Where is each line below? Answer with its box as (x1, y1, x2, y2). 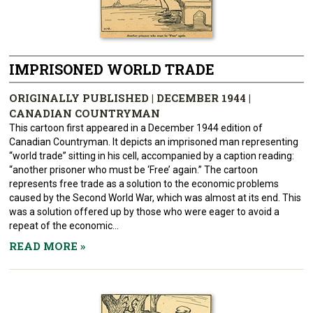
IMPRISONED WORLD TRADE (9, 60, 215, 78)
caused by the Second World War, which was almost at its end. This (9, 192, 302, 203)
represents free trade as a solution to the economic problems (9, 178, 279, 189)
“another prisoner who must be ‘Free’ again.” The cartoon (9, 164, 259, 175)
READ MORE (9, 239, 81, 253)
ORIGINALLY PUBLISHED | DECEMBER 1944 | (9, 91, 252, 105)
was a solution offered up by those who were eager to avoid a (9, 206, 280, 217)
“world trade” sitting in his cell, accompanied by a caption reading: (9, 150, 295, 161)
